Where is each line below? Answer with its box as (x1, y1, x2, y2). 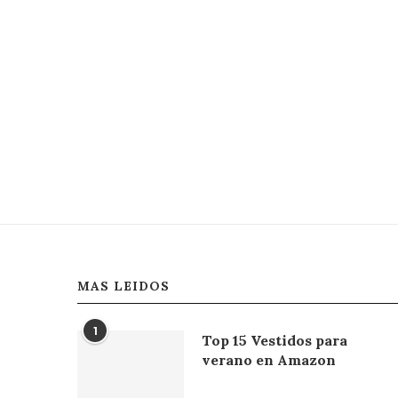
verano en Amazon (202, 350, 336, 369)
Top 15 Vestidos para (202, 330, 347, 349)
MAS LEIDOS (77, 277, 170, 294)
